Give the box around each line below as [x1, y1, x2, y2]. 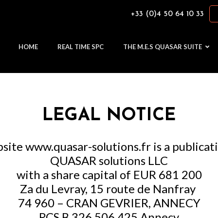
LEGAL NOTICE [42, 107, 176, 125]
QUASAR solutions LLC [50, 153, 168, 167]
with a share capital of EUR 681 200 [16, 167, 202, 182]
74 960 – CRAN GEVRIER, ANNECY [18, 195, 200, 210]
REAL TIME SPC [57, 43, 104, 51]
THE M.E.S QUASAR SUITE [123, 43, 202, 51]
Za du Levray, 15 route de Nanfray [20, 181, 198, 196]
